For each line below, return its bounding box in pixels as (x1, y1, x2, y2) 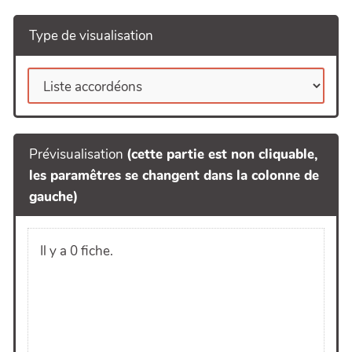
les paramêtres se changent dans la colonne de (29, 166, 319, 185)
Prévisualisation (29, 145, 126, 163)
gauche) (29, 187, 78, 206)
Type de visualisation (29, 27, 153, 46)
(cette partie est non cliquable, (126, 145, 317, 163)
